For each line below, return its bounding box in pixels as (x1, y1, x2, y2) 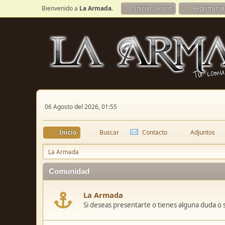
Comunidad (49, 167, 89, 175)
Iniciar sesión (135, 4, 172, 13)
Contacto (142, 128, 167, 137)
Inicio (59, 128, 76, 137)
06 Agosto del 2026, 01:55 (45, 102, 117, 111)
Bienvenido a (42, 4, 79, 13)
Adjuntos (190, 128, 215, 137)
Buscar (99, 128, 119, 137)
